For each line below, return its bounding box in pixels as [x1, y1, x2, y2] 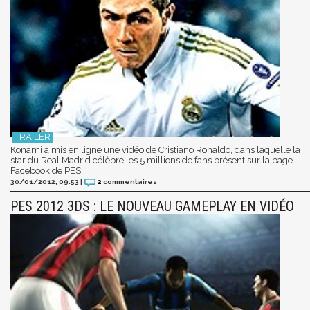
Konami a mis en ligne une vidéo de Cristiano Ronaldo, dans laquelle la [10, 145, 300, 156]
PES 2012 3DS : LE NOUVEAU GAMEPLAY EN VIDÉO [10, 198, 294, 215]
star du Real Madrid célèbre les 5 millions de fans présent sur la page [10, 155, 293, 166]
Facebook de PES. [10, 165, 83, 176]
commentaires [103, 178, 157, 186]
